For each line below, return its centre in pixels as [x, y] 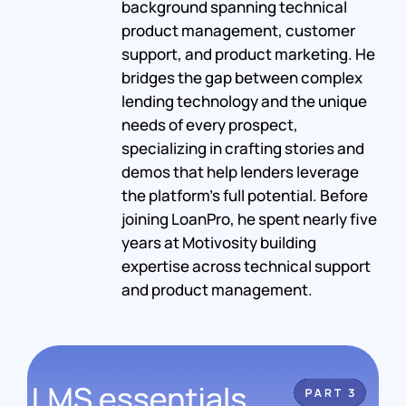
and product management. [217, 289]
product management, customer [238, 30]
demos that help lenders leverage [240, 171]
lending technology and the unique [244, 101]
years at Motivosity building [218, 242]
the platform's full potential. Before [244, 195]
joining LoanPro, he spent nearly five [249, 218]
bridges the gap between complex [242, 77]
